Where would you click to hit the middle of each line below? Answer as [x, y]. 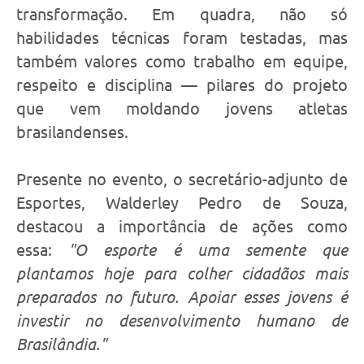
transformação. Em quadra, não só [182, 14]
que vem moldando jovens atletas [182, 108]
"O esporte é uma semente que [208, 249]
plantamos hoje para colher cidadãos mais [182, 273]
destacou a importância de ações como [182, 226]
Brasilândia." [61, 344]
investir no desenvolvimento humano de [182, 320]
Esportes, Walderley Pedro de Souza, [182, 202]
